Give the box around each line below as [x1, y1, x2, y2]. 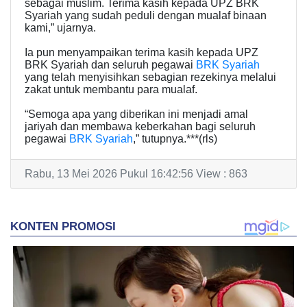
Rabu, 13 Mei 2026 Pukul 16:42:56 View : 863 [25, 167, 247, 180]
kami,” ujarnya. [25, 21, 96, 34]
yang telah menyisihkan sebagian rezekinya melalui [25, 71, 276, 83]
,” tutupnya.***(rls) [133, 132, 217, 145]
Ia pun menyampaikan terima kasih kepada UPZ [25, 46, 258, 58]
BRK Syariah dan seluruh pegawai [25, 58, 196, 71]
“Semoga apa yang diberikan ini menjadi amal [25, 108, 248, 120]
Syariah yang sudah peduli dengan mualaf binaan [25, 9, 267, 21]
